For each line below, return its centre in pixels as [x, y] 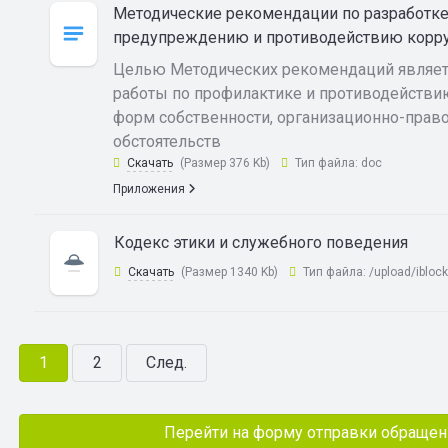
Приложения [150, 189]
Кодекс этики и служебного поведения [260, 242]
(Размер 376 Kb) [224, 163]
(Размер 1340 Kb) [229, 272]
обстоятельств [166, 141]
